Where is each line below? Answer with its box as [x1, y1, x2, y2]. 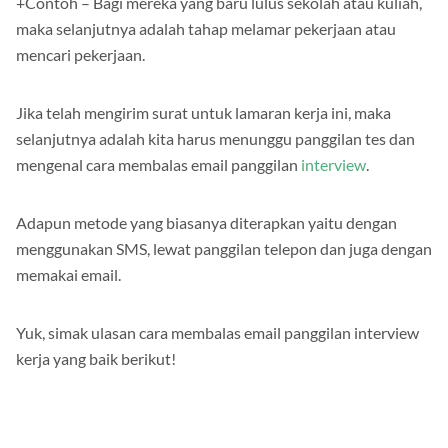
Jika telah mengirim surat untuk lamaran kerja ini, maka [16, 103, 391, 123]
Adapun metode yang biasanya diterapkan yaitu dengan [16, 213, 397, 233]
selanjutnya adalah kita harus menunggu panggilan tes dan [16, 129, 415, 149]
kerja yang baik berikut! [16, 349, 176, 369]
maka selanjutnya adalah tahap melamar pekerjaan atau [16, 19, 396, 39]
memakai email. [16, 265, 124, 285]
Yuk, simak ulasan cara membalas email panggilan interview [16, 323, 419, 343]
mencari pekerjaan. [16, 45, 145, 65]
